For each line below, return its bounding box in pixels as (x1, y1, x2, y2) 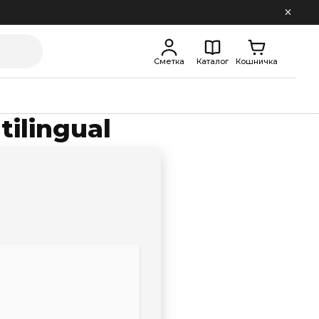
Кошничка (235, 56, 278, 66)
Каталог (197, 56, 229, 66)
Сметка (153, 56, 184, 66)
